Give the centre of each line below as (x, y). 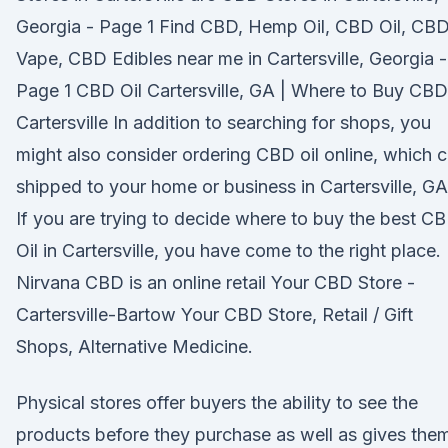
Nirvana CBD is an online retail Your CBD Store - (215, 282)
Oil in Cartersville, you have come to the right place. (228, 250)
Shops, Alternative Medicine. (134, 346)
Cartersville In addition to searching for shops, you (223, 122)
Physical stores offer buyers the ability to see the (217, 402)
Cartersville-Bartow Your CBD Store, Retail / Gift (214, 314)
